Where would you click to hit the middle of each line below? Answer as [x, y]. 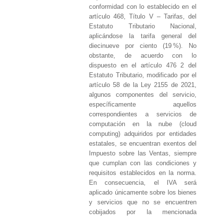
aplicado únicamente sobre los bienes [143, 193]
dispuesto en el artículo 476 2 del [143, 66]
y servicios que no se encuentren [143, 202]
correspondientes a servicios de [143, 114]
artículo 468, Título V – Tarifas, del [143, 17]
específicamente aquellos [143, 105]
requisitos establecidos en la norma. [143, 173]
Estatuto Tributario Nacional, [143, 26]
